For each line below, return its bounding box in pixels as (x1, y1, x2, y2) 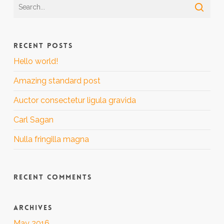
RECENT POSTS (13, 41, 73, 50)
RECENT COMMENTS (13, 172, 92, 181)
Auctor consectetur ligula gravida (13, 95, 136, 105)
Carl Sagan (13, 115, 53, 124)
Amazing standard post (13, 76, 100, 85)
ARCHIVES (13, 203, 52, 212)
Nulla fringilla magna (13, 134, 89, 144)
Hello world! (13, 56, 58, 66)
